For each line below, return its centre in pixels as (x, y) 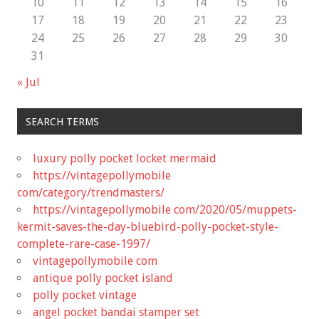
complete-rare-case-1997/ (84, 244)
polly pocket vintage (85, 295)
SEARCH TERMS (62, 121)
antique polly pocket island (103, 278)
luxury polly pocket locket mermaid (125, 158)
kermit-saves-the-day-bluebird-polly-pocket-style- (148, 226)
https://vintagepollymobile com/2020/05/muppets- (165, 209)
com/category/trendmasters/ (91, 192)
